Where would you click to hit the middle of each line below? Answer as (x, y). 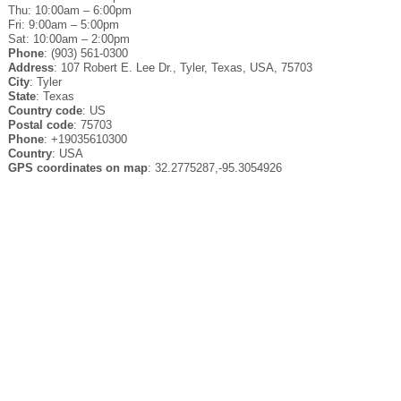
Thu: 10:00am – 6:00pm (69, 10)
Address (30, 67)
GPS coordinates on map (77, 167)
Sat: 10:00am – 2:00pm (68, 38)
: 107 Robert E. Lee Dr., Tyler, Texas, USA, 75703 (183, 67)
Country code (45, 110)
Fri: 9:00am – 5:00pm (63, 24)
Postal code (40, 124)
